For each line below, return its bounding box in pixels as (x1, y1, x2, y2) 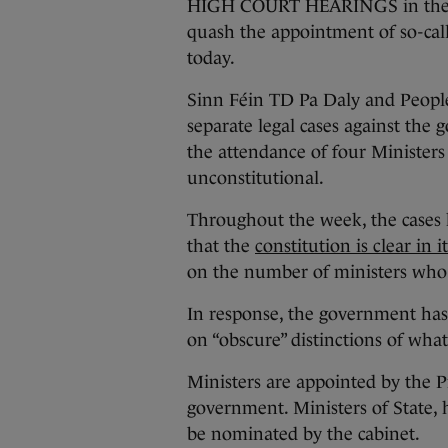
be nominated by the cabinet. (187, 424, 420, 444)
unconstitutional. (187, 168, 324, 188)
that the (187, 236, 255, 256)
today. (187, 48, 235, 68)
